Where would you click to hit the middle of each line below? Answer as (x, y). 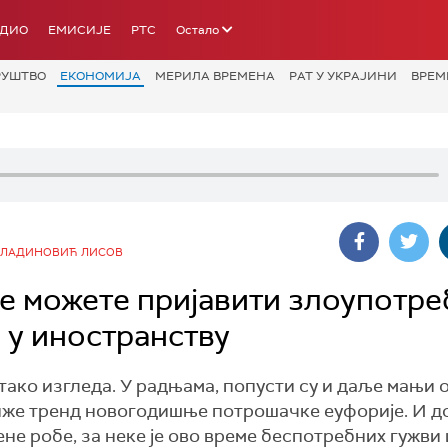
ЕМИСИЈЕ (79, 30)
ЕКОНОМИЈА (100, 76)
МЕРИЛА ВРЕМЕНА (215, 76)
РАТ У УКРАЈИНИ (343, 76)
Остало (197, 30)
